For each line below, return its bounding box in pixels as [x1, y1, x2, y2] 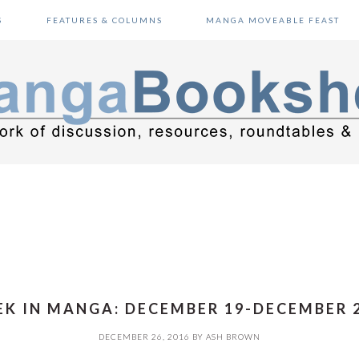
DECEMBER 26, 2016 [99, 332, 190, 341]
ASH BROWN [206, 332, 260, 341]
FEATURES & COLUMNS [46, 15, 163, 25]
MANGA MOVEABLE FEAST [205, 15, 340, 25]
